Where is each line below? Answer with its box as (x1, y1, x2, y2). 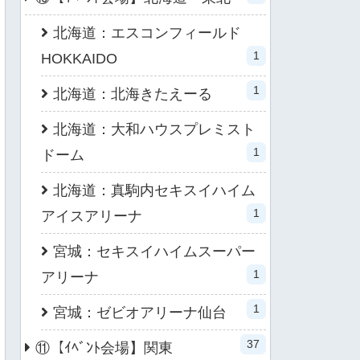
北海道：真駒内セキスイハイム (53, 182, 256, 198)
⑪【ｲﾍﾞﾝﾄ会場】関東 (35, 339, 173, 356)
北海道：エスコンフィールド (53, 24, 241, 41)
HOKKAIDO (41, 50, 117, 67)
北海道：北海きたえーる (53, 85, 212, 102)
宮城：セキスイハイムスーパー (53, 243, 256, 260)
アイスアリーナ (41, 207, 142, 224)
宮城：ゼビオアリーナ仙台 (53, 304, 227, 321)
